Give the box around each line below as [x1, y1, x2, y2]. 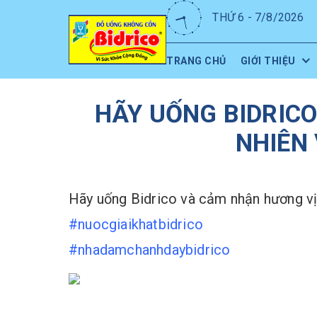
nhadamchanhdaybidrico [78, 241, 231, 258]
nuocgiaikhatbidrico [78, 216, 204, 233]
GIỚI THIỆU [240, 55, 296, 67]
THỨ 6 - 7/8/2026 [212, 11, 304, 24]
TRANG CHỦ [166, 55, 226, 67]
